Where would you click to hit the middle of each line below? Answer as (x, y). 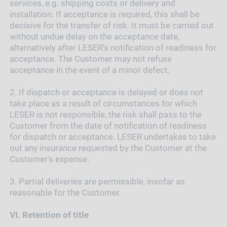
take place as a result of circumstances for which (103, 103)
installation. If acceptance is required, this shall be (104, 14)
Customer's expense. (49, 159)
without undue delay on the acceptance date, (94, 36)
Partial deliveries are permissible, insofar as (102, 181)
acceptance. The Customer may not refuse (90, 59)
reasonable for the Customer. (65, 192)
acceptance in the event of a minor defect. (89, 70)
